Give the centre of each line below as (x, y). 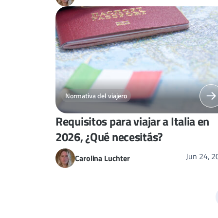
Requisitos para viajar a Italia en (133, 121)
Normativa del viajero (96, 96)
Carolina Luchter (102, 158)
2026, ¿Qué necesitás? (109, 136)
